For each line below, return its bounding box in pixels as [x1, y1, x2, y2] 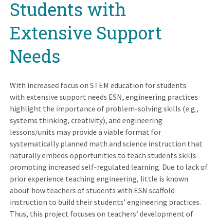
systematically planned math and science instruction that [10, 138, 202, 148]
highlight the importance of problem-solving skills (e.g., [10, 103, 199, 113]
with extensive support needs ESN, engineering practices [10, 91, 198, 102]
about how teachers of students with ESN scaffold [10, 185, 175, 195]
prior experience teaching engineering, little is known [10, 173, 188, 183]
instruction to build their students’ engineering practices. [10, 197, 201, 207]
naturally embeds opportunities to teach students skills [10, 150, 196, 160]
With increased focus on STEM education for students [10, 80, 186, 90]
